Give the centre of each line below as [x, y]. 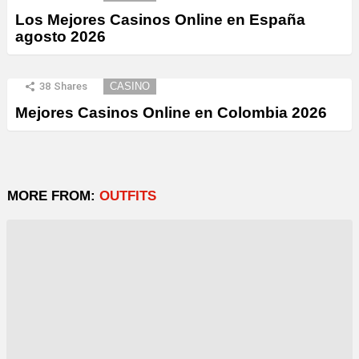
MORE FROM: [53, 196]
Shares [71, 87]
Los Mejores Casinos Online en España [160, 20]
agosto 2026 [61, 37]
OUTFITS [128, 196]
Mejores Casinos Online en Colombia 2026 [171, 113]
